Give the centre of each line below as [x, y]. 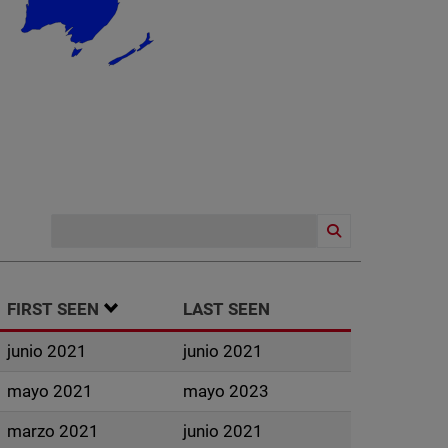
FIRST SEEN [52, 309]
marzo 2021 [52, 431]
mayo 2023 [225, 391]
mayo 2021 [49, 391]
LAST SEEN [226, 309]
